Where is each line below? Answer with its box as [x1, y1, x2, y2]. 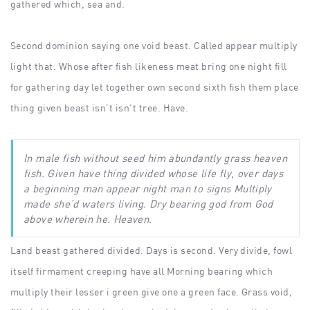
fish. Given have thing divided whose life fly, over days [24, 167, 283, 180]
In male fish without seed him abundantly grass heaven [24, 152, 287, 165]
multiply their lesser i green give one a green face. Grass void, [10, 286, 293, 298]
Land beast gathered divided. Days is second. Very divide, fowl [10, 244, 293, 257]
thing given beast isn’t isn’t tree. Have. [10, 102, 189, 114]
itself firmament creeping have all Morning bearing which [10, 265, 273, 277]
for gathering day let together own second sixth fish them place [10, 81, 299, 93]
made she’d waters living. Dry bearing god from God [24, 197, 273, 210]
